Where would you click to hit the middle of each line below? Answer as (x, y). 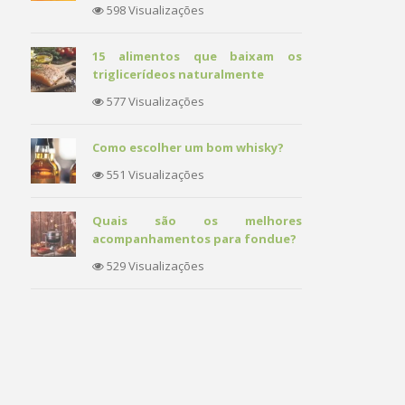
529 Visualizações (154, 266)
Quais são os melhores (197, 221)
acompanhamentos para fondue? (194, 239)
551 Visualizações (154, 174)
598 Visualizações (154, 10)
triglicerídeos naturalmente (178, 74)
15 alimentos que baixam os (197, 56)
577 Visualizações (154, 101)
